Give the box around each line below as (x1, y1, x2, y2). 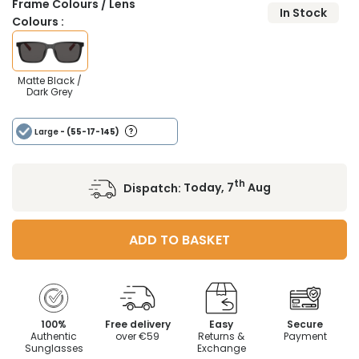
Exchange (196, 341, 246, 355)
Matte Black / (18, 73, 83, 87)
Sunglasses (24, 341, 83, 355)
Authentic (30, 329, 78, 343)
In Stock (280, 5, 327, 22)
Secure (287, 317, 324, 331)
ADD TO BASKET (129, 230, 230, 249)
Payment (283, 329, 327, 343)
